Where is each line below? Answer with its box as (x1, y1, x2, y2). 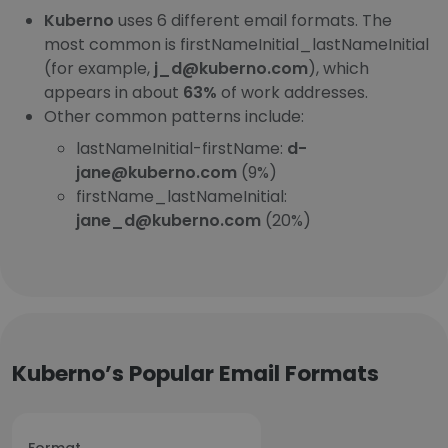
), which (308, 57, 369, 80)
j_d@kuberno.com (154, 57, 308, 80)
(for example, (44, 57, 154, 80)
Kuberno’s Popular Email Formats (12, 358, 379, 389)
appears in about (44, 81, 183, 104)
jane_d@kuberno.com (76, 209, 261, 232)
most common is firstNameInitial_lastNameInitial (44, 33, 429, 56)
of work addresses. (217, 81, 368, 104)
